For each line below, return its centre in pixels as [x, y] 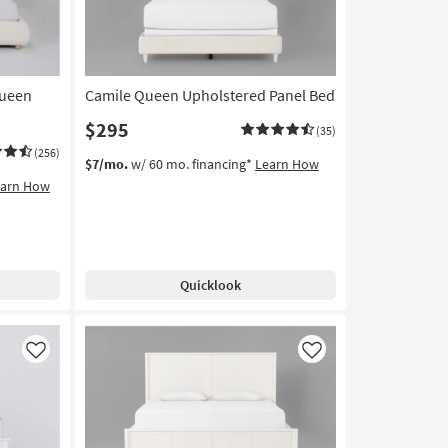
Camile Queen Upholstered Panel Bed [209, 95]
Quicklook [210, 285]
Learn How [286, 164]
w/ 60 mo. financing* [191, 164]
